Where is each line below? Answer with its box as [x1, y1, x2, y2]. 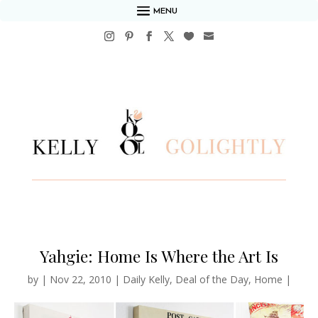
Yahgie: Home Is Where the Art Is [40, 245, 278, 268]
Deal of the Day [175, 273, 248, 287]
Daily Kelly [122, 273, 170, 287]
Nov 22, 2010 [49, 273, 111, 287]
